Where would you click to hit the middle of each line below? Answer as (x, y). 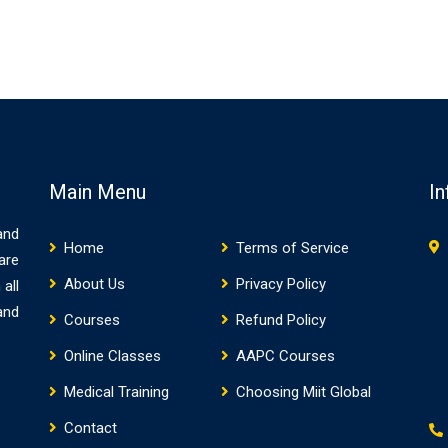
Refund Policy (281, 320)
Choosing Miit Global (303, 392)
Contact (90, 428)
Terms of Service (292, 248)
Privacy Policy (281, 284)
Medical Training (116, 392)
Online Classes (112, 356)
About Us (94, 284)
